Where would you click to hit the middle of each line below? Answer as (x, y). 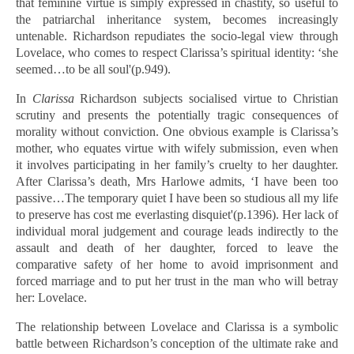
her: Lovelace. (51, 298)
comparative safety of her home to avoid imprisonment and (177, 264)
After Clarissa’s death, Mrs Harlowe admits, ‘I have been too (177, 181)
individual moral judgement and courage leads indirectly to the (177, 231)
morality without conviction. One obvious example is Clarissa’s (177, 132)
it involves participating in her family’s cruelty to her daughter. (177, 165)
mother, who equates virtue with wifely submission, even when (177, 148)
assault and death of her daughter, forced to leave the (177, 248)
